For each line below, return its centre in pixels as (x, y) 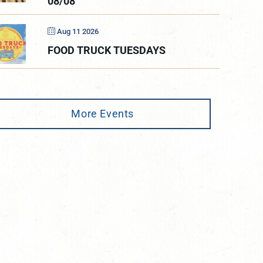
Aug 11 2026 (78, 31)
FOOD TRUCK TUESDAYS (107, 50)
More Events (102, 114)
